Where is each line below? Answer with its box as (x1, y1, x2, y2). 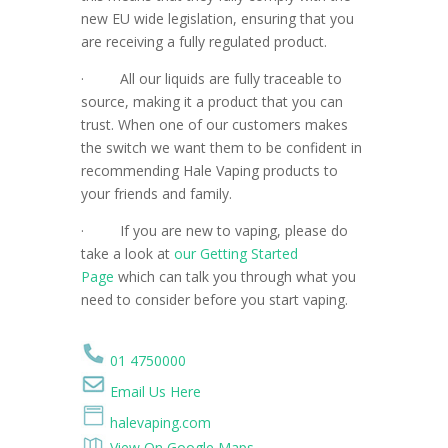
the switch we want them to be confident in (80, 138, 362, 158)
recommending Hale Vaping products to (80, 161, 338, 181)
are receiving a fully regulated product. (80, 32, 331, 52)
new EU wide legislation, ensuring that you (80, 9, 354, 29)
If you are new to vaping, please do (119, 221, 348, 241)
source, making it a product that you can (80, 92, 343, 112)
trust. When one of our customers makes (80, 115, 348, 135)
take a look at (80, 244, 174, 264)
